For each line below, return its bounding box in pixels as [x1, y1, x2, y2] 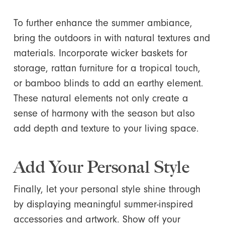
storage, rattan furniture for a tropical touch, [13, 62, 200, 74]
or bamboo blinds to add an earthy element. [13, 77, 203, 89]
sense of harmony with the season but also [13, 107, 195, 119]
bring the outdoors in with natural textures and [13, 32, 210, 44]
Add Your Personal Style [13, 156, 190, 177]
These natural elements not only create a [13, 92, 188, 104]
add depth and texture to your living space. [13, 122, 199, 134]
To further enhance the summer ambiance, [13, 17, 192, 29]
